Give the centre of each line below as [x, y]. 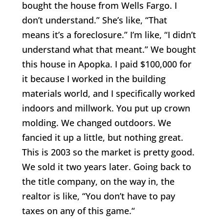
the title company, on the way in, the [98, 181]
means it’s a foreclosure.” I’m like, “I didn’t [109, 34]
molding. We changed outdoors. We [96, 122]
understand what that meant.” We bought [109, 49]
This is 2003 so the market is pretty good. [108, 152]
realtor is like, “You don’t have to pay [98, 196]
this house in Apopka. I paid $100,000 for [107, 64]
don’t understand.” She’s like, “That [94, 20]
